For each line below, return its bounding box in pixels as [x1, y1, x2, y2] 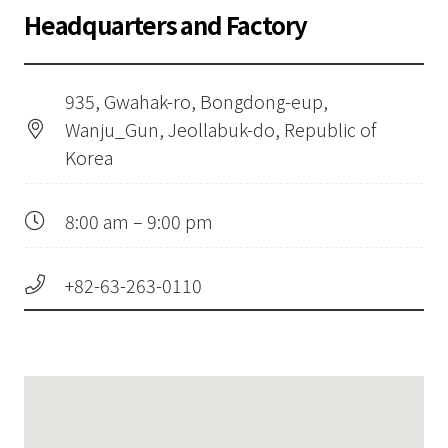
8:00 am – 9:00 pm [65, 208, 213, 235]
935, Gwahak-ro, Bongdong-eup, [65, 88, 328, 115]
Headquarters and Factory [24, 7, 308, 43]
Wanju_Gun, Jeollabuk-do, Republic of [65, 116, 376, 143]
